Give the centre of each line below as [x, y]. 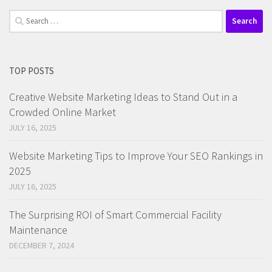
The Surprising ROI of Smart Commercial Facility [115, 214]
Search [22, 16]
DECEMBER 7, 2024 [42, 245]
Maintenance [38, 229]
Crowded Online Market [63, 112]
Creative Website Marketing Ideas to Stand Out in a [123, 97]
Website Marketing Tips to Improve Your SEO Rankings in [136, 155]
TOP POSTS [32, 70]
